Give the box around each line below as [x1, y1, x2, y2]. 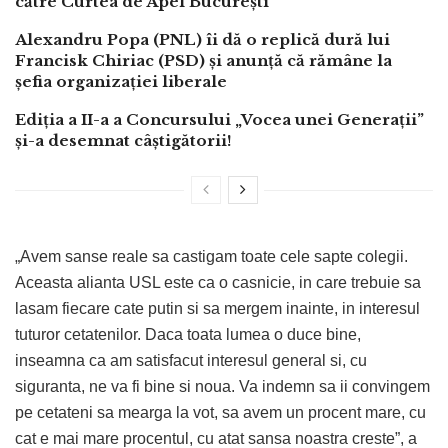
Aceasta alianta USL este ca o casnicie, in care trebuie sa [15, 274, 421, 292]
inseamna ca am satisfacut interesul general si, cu [15, 352, 367, 370]
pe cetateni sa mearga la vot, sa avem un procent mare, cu [15, 404, 426, 422]
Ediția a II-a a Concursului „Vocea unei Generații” [15, 110, 424, 130]
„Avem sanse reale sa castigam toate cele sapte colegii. [15, 248, 408, 266]
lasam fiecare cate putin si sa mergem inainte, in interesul [15, 300, 420, 318]
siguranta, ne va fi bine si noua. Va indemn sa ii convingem [15, 378, 430, 396]
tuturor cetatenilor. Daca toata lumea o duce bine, [15, 326, 361, 344]
